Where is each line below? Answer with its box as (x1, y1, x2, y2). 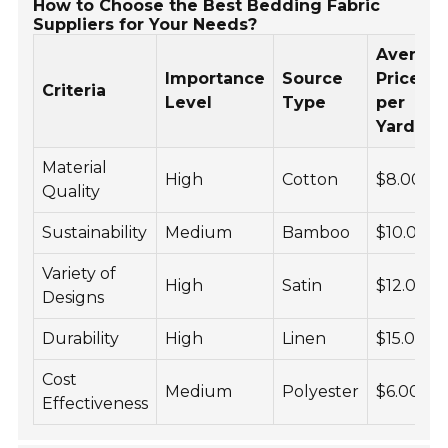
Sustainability (42, 223, 148, 243)
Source (282, 69, 344, 89)
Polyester (282, 382, 360, 402)
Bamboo (282, 223, 351, 243)
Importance (165, 69, 266, 89)
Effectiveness (42, 394, 149, 414)
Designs (42, 288, 105, 308)
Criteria (42, 81, 107, 101)
